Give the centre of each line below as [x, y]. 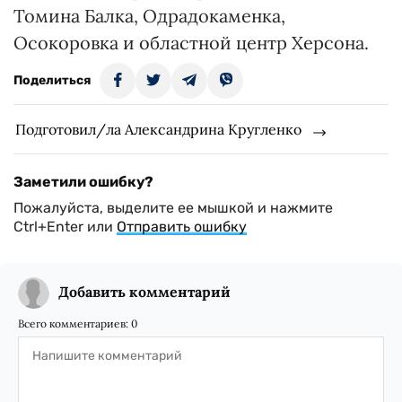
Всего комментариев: [74, 324]
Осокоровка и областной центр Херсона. [191, 43]
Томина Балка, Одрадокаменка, [149, 16]
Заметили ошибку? [83, 182]
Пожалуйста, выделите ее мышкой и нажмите [173, 208]
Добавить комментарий [144, 292]
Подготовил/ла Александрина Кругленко [158, 130]
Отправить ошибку [182, 227]
